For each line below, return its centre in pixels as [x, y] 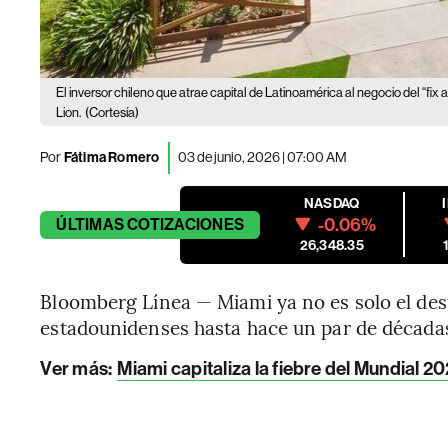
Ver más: [78, 368]
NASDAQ [332, 203]
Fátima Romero [111, 158]
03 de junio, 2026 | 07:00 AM [262, 157]
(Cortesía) [112, 112]
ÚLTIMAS [90, 224]
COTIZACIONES [186, 224]
